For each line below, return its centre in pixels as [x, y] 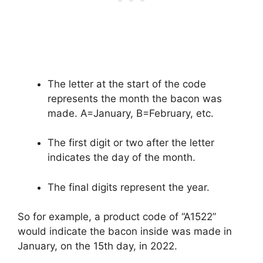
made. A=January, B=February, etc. [131, 113]
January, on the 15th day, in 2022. [97, 246]
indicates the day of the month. [122, 158]
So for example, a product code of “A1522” [117, 217]
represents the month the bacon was [135, 98]
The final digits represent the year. [129, 187]
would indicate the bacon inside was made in [125, 232]
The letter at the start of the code [127, 84]
